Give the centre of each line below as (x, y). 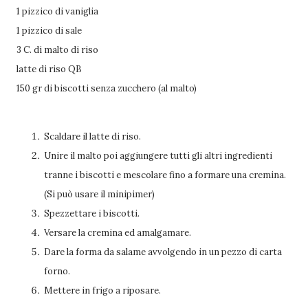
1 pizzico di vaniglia (57, 11)
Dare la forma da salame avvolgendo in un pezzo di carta (163, 252)
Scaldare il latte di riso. (92, 136)
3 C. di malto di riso (57, 50)
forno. (57, 271)
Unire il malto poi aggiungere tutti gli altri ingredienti (158, 156)
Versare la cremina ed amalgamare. (118, 233)
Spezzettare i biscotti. (92, 213)
